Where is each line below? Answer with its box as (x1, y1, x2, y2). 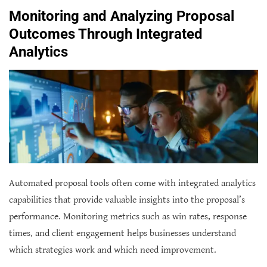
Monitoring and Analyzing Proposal (9, 8, 234, 25)
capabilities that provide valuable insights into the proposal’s (9, 194, 245, 206)
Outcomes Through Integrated (9, 26, 203, 43)
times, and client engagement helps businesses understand (9, 228, 236, 240)
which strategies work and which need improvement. (9, 244, 216, 256)
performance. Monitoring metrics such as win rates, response (9, 211, 247, 223)
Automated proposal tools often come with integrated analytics (9, 178, 256, 190)
